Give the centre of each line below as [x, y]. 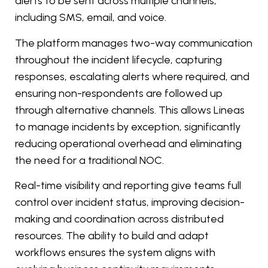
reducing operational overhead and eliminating [128, 143]
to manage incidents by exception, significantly [128, 127]
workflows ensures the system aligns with [115, 252]
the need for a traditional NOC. [89, 160]
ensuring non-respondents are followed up [119, 93]
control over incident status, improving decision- [130, 202]
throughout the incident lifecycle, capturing [118, 60]
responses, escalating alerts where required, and [132, 76]
